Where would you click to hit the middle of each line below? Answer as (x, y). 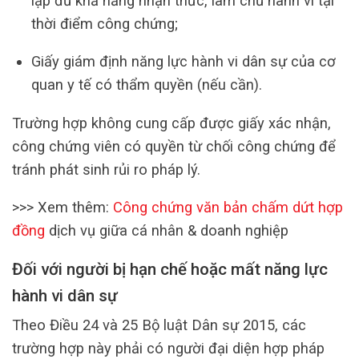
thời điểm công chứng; (104, 23)
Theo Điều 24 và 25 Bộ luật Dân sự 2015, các (159, 325)
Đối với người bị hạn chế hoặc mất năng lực (170, 270)
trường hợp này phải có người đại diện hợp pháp (168, 348)
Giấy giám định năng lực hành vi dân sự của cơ (183, 62)
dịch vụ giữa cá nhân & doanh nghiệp (167, 231)
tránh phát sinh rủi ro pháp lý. (106, 169)
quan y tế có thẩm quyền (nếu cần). (146, 85)
